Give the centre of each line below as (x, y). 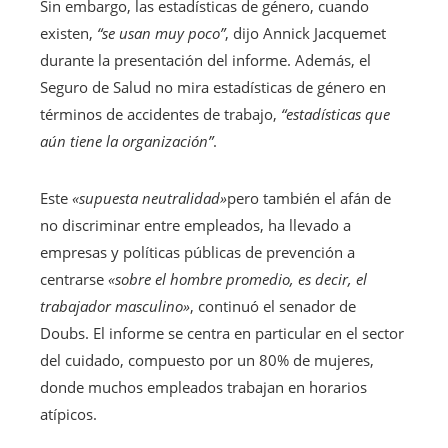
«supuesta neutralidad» (149, 198)
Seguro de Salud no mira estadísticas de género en (213, 87)
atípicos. (68, 414)
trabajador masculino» (115, 306)
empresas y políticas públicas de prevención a (197, 252)
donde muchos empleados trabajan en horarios (203, 387)
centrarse (74, 279)
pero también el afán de (309, 198)
